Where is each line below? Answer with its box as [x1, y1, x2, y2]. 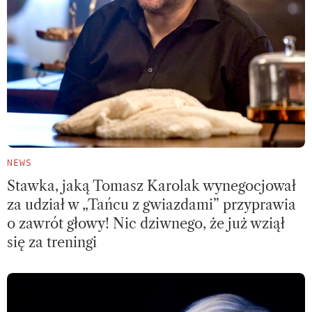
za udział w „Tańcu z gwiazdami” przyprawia [7, 196, 296, 214]
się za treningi [7, 234, 97, 251]
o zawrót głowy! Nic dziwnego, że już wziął [7, 215, 285, 233]
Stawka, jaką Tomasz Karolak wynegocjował [7, 178, 296, 195]
